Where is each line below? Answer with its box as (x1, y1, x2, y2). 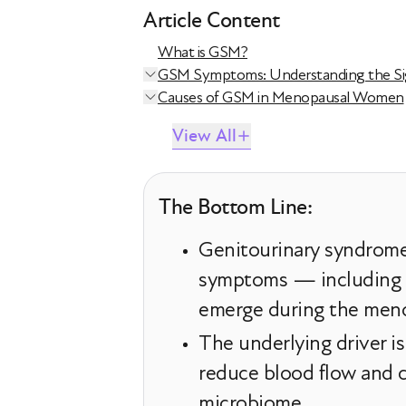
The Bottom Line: (159, 194, 312, 220)
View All (172, 125, 237, 147)
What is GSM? (158, 43, 247, 62)
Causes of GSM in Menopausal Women (158, 88, 404, 107)
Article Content (143, 7, 280, 34)
